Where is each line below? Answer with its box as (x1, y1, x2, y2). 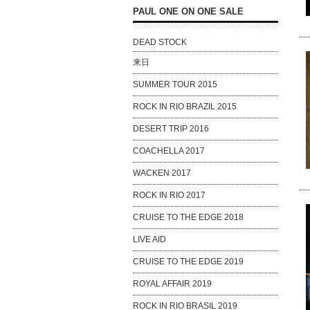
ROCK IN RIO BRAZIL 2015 (133, 102, 237, 111)
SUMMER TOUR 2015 (133, 80, 217, 89)
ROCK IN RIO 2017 (133, 190, 206, 200)
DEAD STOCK (133, 37, 187, 47)
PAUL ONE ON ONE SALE (133, 6, 244, 17)
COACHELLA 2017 (133, 146, 205, 156)
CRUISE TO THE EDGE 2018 (133, 212, 244, 222)
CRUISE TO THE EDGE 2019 (133, 257, 244, 266)
